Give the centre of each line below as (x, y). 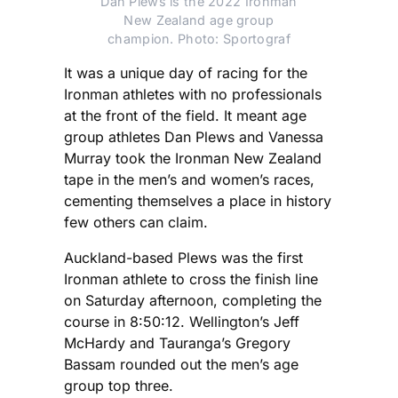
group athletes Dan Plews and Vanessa (194, 137)
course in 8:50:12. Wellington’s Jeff (182, 322)
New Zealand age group (199, 20)
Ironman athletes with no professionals (193, 95)
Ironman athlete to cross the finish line (191, 279)
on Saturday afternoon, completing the (193, 301)
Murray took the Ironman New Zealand (193, 159)
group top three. (119, 386)
